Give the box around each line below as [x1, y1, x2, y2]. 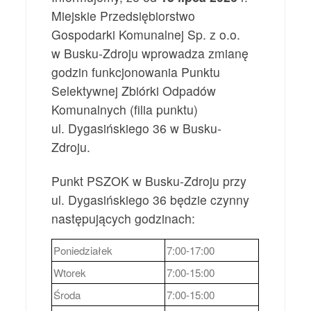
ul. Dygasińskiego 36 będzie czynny [51, 191, 250, 209]
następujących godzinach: [51, 210, 196, 228]
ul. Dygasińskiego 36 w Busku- [51, 119, 222, 137]
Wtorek [53, 265, 87, 280]
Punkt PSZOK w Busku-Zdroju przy [51, 172, 247, 190]
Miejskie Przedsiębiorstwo [51, 7, 196, 25]
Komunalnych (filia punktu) [51, 101, 199, 119]
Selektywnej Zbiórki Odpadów [51, 82, 217, 100]
